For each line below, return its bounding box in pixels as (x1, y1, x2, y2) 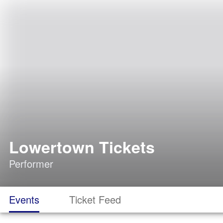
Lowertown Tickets (9, 135, 155, 158)
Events (9, 192, 39, 207)
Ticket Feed (69, 192, 121, 207)
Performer (9, 156, 53, 171)
